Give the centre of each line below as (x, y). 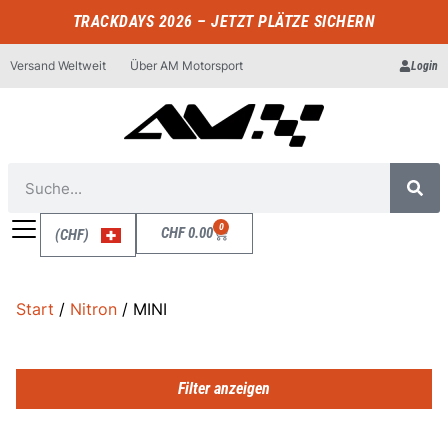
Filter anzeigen (224, 388)
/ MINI (142, 309)
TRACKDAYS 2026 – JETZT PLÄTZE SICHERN (224, 21)
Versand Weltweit (58, 65)
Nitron (93, 309)
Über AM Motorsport (186, 65)
